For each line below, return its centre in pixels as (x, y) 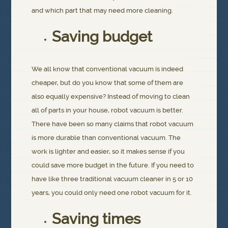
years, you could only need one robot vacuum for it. (112, 193)
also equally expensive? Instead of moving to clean (111, 97)
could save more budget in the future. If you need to (113, 165)
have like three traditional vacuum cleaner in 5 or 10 (112, 179)
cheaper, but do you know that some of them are (108, 83)
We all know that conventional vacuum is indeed (108, 69)
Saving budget (102, 36)
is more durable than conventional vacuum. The (106, 138)
